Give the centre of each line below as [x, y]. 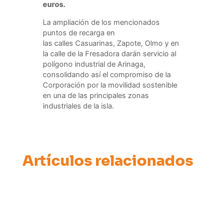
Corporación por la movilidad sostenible [110, 85]
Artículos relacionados [108, 161]
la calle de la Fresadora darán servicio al [109, 54]
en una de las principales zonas [96, 95]
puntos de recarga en [79, 33]
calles [64, 43]
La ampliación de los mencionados [101, 22]
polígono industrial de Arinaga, [94, 64]
